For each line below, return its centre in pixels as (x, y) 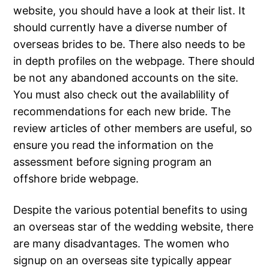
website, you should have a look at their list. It (130, 11)
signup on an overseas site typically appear (123, 261)
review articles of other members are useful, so (133, 128)
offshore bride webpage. (76, 179)
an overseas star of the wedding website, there (134, 227)
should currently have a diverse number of (121, 28)
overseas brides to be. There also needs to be (129, 44)
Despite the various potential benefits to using (131, 210)
